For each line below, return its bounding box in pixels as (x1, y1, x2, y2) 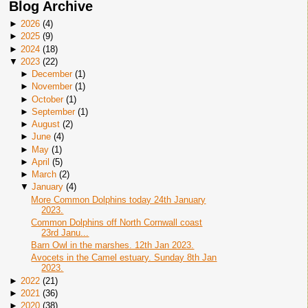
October (31, 93, 63, 104)
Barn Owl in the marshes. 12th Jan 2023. (31, 240, 195, 250)
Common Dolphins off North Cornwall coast (31, 217, 203, 228)
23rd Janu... (41, 227, 89, 238)
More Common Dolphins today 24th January (31, 194, 206, 205)
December (31, 69, 72, 79)
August (31, 119, 60, 129)
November (31, 81, 72, 92)
